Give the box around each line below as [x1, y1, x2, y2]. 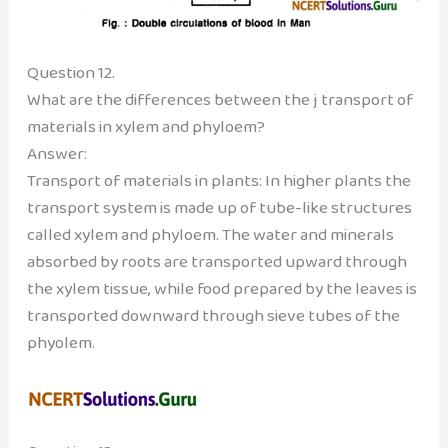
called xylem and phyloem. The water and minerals [26, 220, 394, 248]
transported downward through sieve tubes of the [26, 301, 400, 329]
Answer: [26, 139, 87, 167]
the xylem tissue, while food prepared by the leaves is [26, 274, 417, 302]
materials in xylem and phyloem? [26, 112, 265, 140]
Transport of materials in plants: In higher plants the [26, 166, 411, 194]
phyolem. [26, 328, 95, 356]
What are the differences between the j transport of [26, 85, 413, 113]
